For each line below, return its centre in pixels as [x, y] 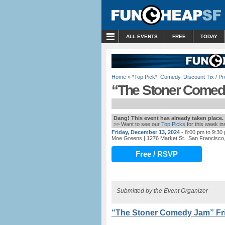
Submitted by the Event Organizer [162, 191]
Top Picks [173, 124]
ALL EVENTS [142, 36]
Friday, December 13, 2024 [146, 132]
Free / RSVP [157, 154]
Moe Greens [127, 138]
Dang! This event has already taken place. [168, 118]
